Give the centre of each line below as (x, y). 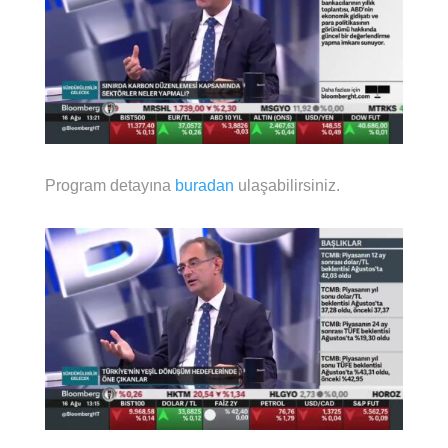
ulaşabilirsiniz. (288, 186)
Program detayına (109, 186)
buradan (206, 186)
